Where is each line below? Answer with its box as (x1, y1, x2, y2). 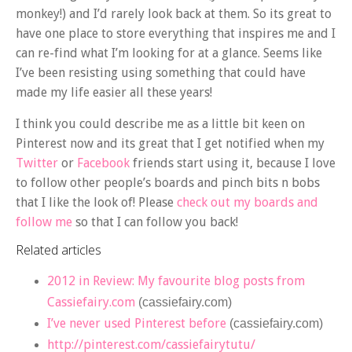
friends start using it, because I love (130, 155, 335, 170)
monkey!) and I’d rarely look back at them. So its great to (16, 6, 332, 22)
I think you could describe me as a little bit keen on (16, 115, 305, 131)
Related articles (16, 241, 101, 259)
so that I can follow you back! (72, 214, 238, 229)
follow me (16, 214, 72, 229)
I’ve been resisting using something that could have (16, 65, 306, 81)
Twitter (16, 155, 58, 170)
